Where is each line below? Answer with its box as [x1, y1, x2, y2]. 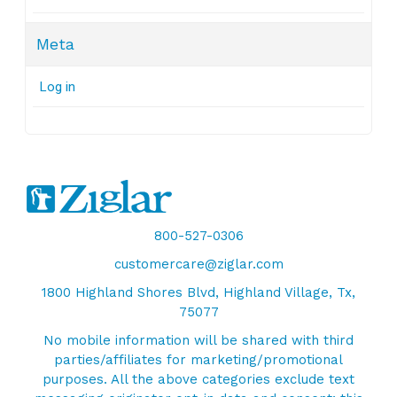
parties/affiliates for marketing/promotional [54, 352, 343, 369]
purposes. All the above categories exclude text [43, 371, 354, 388]
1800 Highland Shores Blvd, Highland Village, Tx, [42, 284, 355, 301]
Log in [40, 79, 75, 96]
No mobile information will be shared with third [43, 332, 354, 349]
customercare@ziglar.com [113, 256, 284, 273]
